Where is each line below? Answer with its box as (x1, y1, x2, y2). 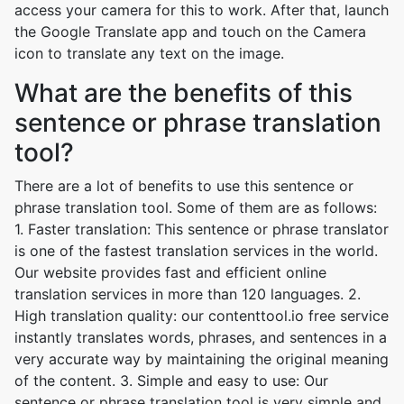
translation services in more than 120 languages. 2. (14, 285, 361, 303)
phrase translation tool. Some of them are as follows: (14, 198, 377, 216)
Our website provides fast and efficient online (14, 263, 326, 281)
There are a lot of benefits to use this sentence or (14, 177, 353, 195)
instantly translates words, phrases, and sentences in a (14, 328, 387, 346)
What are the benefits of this (14, 78, 353, 108)
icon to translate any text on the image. (14, 44, 284, 62)
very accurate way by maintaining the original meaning (14, 350, 389, 368)
